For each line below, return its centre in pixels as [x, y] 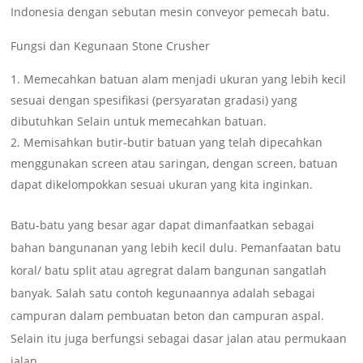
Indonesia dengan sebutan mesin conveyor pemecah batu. [171, 11]
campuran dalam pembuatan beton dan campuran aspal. [168, 315]
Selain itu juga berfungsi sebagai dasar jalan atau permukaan [179, 338]
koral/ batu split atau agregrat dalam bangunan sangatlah [169, 270]
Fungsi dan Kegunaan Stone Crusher [111, 45]
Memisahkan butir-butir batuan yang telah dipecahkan [173, 142]
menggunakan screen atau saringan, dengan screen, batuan [175, 163]
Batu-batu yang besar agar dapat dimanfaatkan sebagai [163, 224]
